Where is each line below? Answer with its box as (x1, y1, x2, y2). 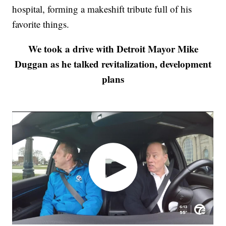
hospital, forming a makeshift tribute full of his (12, 3, 192, 16)
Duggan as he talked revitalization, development (15, 57, 211, 71)
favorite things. (12, 18, 70, 31)
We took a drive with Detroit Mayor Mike (28, 42, 198, 56)
